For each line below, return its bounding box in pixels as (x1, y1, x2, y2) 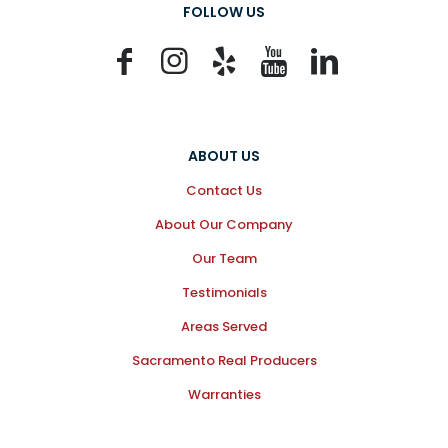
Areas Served (181, 316, 267, 336)
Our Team (191, 248, 257, 268)
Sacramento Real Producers (131, 350, 317, 370)
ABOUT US (188, 145, 260, 166)
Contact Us (186, 180, 262, 200)
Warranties (187, 384, 261, 404)
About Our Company (155, 214, 293, 234)
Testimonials (181, 282, 267, 302)
